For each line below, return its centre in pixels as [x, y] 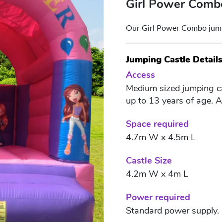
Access [140, 75]
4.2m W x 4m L [157, 174]
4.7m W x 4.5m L [161, 137]
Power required [158, 197]
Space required [157, 124]
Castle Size [149, 161]
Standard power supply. [172, 211]
